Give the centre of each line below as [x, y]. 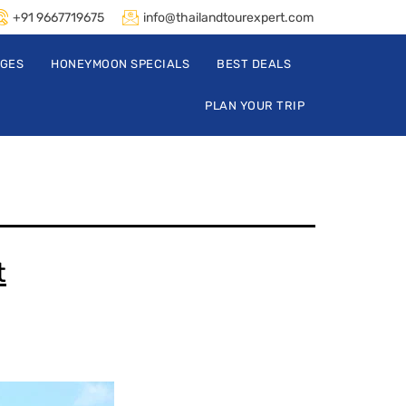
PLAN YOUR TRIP [255, 106]
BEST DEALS [254, 64]
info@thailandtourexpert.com [228, 17]
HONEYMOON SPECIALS [120, 64]
